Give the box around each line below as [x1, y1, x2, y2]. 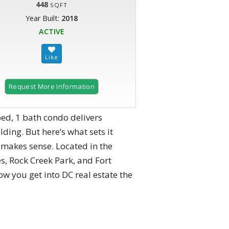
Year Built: [26, 13, 61, 24]
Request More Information [9, 82, 95, 91]
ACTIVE [39, 27, 64, 37]
